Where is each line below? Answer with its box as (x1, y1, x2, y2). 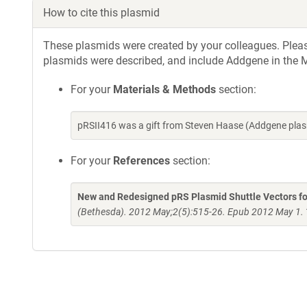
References (113, 154, 170, 167)
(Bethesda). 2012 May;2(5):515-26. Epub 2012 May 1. (77, 206, 304, 217)
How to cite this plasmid (43, 6, 160, 19)
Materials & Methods (113, 83, 216, 96)
